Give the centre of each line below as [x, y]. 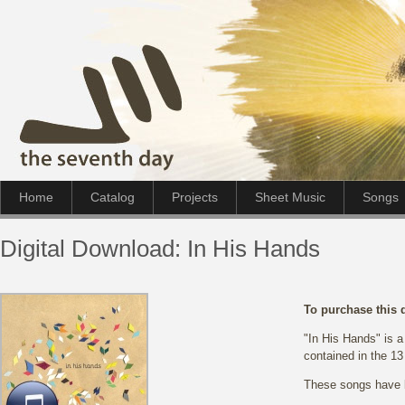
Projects [195, 197]
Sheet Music [290, 197]
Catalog [113, 197]
